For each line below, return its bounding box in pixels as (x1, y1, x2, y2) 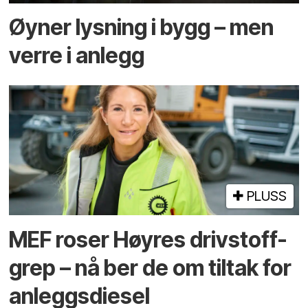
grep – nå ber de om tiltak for (9, 254, 292, 281)
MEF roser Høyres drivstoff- (9, 225, 288, 253)
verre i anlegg (9, 41, 145, 69)
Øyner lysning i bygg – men (9, 13, 274, 41)
